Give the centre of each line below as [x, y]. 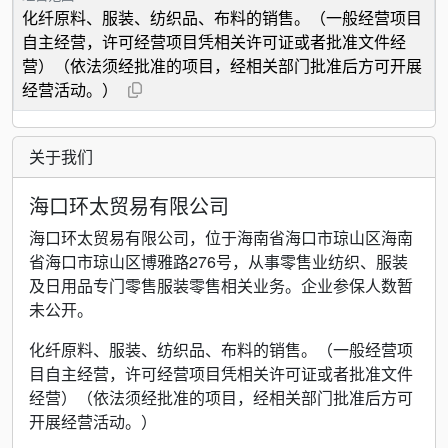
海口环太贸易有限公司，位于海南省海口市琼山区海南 [221, 237]
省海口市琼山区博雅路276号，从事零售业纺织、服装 [218, 261]
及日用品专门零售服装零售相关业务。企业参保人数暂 [221, 285]
